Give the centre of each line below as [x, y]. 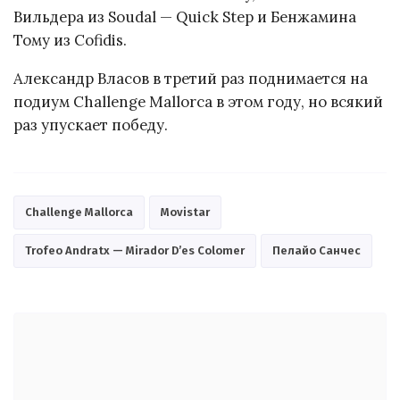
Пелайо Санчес [317, 250]
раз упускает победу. [91, 125]
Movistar [185, 212]
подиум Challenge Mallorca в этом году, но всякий [198, 101]
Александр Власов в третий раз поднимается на [191, 78]
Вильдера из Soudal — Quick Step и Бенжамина [185, 17]
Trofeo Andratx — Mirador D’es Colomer [135, 250]
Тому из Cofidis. [70, 40]
